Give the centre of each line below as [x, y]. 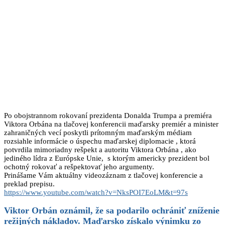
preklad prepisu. [29, 184]
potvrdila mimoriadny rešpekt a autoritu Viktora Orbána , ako [100, 149]
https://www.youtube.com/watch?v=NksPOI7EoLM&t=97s [96, 192]
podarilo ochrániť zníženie [168, 211]
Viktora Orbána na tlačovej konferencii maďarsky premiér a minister [111, 124]
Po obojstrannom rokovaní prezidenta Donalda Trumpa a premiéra [108, 115]
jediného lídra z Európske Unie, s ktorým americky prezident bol [107, 158]
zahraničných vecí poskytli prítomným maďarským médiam [98, 132]
